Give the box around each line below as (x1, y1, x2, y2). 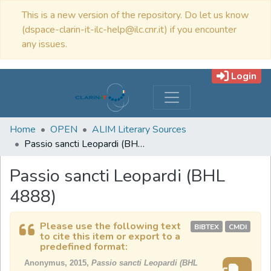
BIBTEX (194, 222, 219, 232)
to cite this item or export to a (40, 230, 180, 243)
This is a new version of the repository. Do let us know (22, 8, 249, 22)
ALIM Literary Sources (92, 123, 186, 136)
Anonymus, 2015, (24, 258, 91, 267)
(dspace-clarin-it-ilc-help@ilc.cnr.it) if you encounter (22, 23, 237, 36)
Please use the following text (40, 220, 181, 233)
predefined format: (40, 240, 128, 253)
